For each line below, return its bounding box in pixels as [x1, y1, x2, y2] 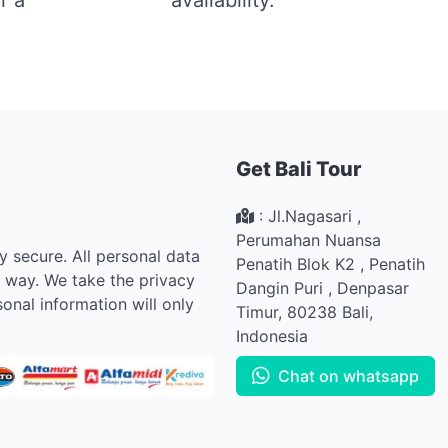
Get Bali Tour [236, 156, 361, 181]
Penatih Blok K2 [236, 253, 355, 274]
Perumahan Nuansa [236, 229, 381, 250]
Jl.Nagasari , [268, 205, 361, 226]
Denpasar [332, 277, 409, 298]
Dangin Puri [236, 277, 323, 298]
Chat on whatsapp [270, 365, 419, 386]
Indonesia [236, 325, 308, 346]
